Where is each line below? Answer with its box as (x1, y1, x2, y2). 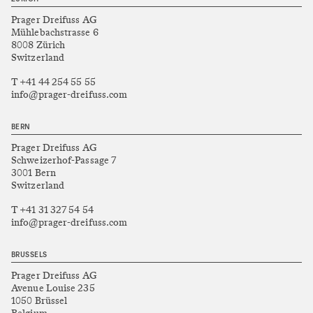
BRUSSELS (11, 252, 48, 259)
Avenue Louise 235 (11, 281, 95, 295)
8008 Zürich (11, 38, 66, 52)
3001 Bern (11, 166, 56, 180)
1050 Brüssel (11, 293, 68, 307)
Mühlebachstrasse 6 (11, 25, 99, 39)
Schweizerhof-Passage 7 (11, 153, 117, 167)
